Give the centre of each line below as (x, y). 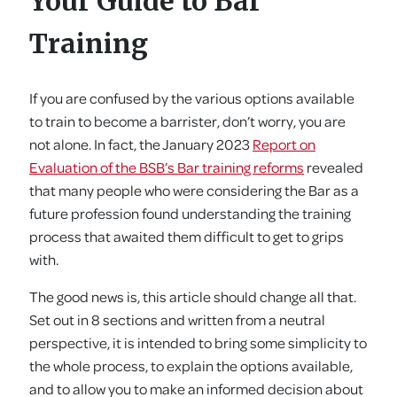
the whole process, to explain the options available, (191, 366)
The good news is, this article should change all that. (193, 296)
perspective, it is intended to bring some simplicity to (198, 343)
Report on (284, 144)
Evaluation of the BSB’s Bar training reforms (167, 167)
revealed (334, 167)
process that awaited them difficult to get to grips (187, 236)
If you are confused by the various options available (192, 98)
